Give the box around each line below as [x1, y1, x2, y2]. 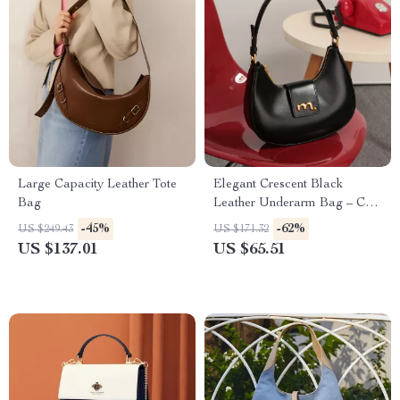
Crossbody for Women [213, 216, 337, 229]
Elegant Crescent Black [213, 179, 343, 191]
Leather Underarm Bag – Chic [213, 197, 380, 210]
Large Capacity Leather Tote [18, 179, 177, 191]
